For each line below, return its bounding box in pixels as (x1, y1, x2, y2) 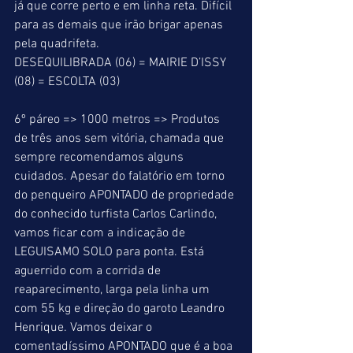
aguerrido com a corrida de (14, 263, 164, 279)
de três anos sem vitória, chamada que (14, 131, 227, 147)
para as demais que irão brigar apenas (14, 17, 226, 33)
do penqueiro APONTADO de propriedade (14, 188, 237, 203)
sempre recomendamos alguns (14, 150, 187, 165)
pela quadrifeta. (14, 36, 99, 52)
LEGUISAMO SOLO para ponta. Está (14, 244, 207, 260)
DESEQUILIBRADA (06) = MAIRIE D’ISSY (14, 55, 229, 71)
